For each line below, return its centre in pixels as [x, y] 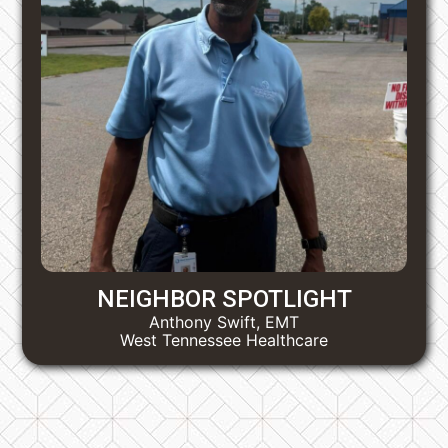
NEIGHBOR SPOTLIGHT [224, 298]
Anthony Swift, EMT [224, 321]
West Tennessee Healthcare [224, 339]
